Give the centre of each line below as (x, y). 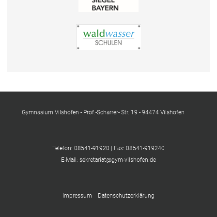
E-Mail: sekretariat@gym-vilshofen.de (108, 160)
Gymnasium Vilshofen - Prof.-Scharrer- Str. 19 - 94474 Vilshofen (103, 113)
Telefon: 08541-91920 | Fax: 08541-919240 (108, 148)
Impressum (80, 196)
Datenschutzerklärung (126, 196)
